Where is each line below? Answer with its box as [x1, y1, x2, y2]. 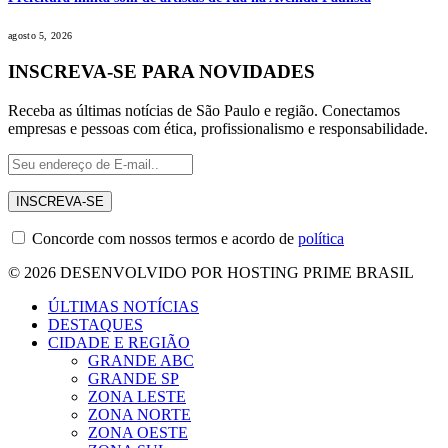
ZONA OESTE [88, 424, 188, 442]
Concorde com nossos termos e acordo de [28, 230, 298, 248]
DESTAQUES [48, 316, 143, 334]
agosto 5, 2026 [8, 29, 73, 41]
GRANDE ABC [88, 352, 194, 370]
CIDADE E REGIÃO [48, 334, 190, 352]
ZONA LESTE [88, 388, 186, 406]
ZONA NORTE [88, 406, 191, 424]
